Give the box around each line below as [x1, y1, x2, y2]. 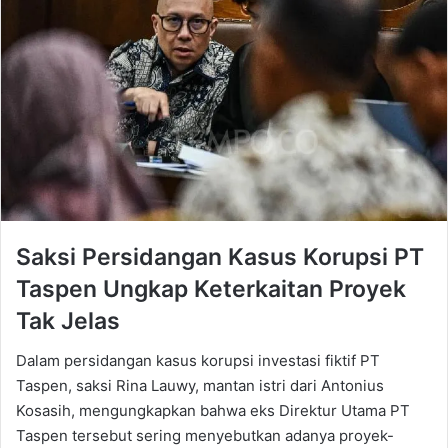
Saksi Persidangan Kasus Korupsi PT [16, 242, 424, 271]
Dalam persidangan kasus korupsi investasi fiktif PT [16, 351, 380, 371]
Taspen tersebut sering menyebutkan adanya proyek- [16, 426, 394, 446]
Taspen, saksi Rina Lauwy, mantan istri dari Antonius [16, 376, 384, 396]
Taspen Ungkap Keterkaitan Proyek [16, 274, 406, 303]
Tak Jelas [16, 306, 120, 335]
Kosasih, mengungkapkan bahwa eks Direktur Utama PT [16, 401, 410, 421]
